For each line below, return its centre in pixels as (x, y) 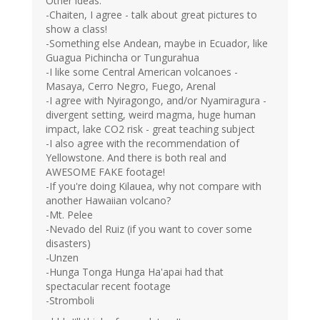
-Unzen (62, 258)
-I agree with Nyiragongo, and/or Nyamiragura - (156, 101)
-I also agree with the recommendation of (142, 144)
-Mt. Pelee (69, 215)
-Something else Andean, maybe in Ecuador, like (157, 44)
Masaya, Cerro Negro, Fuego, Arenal (131, 86)
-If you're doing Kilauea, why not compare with (154, 186)
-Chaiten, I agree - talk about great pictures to (151, 15)
